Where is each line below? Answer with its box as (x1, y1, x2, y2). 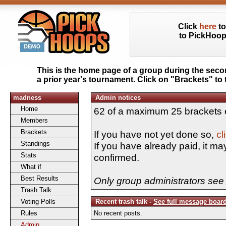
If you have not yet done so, (94, 129, 216, 140)
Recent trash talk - (95, 198, 153, 206)
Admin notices (95, 94, 141, 101)
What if (21, 163, 41, 171)
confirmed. (94, 152, 139, 163)
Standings (21, 140, 50, 147)
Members (21, 117, 48, 124)
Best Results (21, 175, 59, 182)
